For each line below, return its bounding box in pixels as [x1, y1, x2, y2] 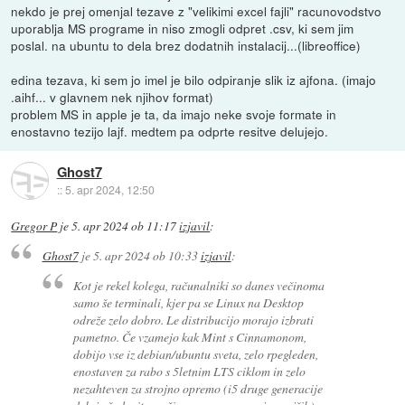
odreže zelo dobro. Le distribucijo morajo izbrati [73, 310, 315, 328]
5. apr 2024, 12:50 [64, 181, 155, 197]
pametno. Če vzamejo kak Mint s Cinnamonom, [73, 327, 307, 345]
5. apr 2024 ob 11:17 [71, 217, 177, 234]
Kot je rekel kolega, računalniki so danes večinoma [73, 276, 325, 294]
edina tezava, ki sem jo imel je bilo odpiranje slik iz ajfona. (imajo [11, 70, 377, 89]
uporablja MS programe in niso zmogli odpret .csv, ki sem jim [11, 18, 354, 37]
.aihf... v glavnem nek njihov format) [11, 87, 214, 106]
